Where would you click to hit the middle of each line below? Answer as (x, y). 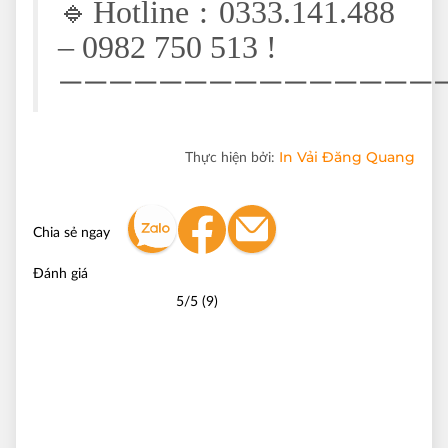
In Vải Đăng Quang (347, 157)
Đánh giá (60, 274)
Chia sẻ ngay (71, 233)
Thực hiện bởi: (232, 158)
